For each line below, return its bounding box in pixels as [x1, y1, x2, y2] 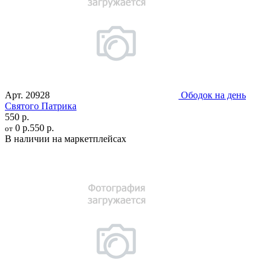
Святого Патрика [5, 100, 76, 111]
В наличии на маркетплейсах [5, 133, 126, 144]
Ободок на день [181, 89, 246, 100]
